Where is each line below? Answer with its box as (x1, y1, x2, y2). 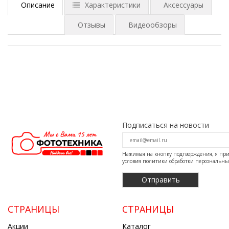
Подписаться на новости (122, 120, 209, 130)
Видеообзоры (128, 19, 177, 30)
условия (122, 157, 143, 165)
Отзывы (78, 19, 105, 30)
